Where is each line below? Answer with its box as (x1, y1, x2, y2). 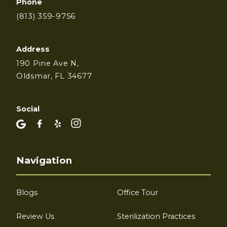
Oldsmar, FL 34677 (16, 71, 92, 81)
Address (16, 44, 50, 54)
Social (16, 104, 40, 114)
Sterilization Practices (117, 211, 196, 221)
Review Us (16, 211, 54, 221)
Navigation (16, 155, 72, 167)
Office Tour (117, 187, 159, 197)
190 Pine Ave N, (16, 59, 79, 68)
